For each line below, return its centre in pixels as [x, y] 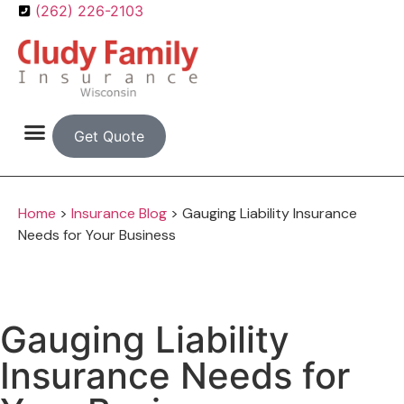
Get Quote [109, 137]
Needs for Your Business [97, 235]
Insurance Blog [119, 214]
